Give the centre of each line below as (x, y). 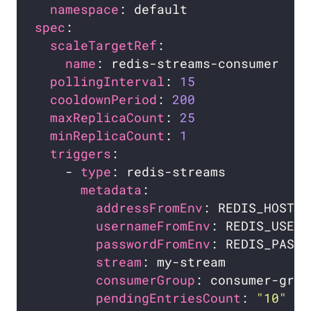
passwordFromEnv (153, 244)
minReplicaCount (108, 135)
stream (119, 262)
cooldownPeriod (104, 99)
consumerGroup (146, 280)
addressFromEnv (150, 208)
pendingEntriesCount (169, 298)
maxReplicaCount (108, 117)
